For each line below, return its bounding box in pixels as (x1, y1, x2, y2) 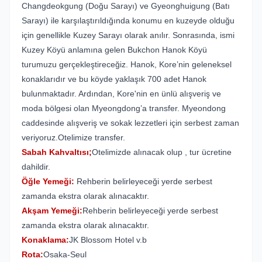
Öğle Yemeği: (22, 177, 74, 186)
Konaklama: (22, 235, 69, 244)
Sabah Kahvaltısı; (22, 147, 92, 157)
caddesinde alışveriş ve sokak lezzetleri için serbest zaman (22, 118, 239, 127)
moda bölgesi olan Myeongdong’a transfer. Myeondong (22, 104, 226, 113)
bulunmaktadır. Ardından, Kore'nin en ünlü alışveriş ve (22, 89, 221, 98)
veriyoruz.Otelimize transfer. (22, 133, 125, 142)
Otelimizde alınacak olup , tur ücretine (92, 147, 232, 157)
